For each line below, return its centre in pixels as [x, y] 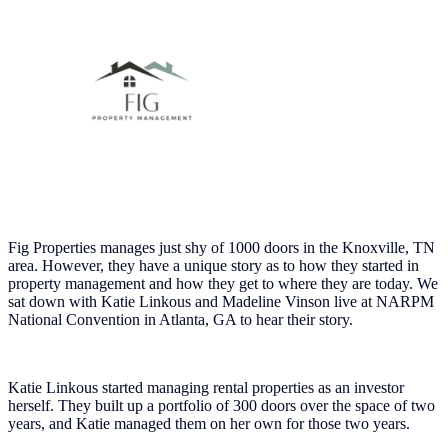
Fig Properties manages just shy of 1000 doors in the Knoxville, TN [221, 247]
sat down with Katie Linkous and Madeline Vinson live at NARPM [221, 301]
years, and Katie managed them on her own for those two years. [209, 423]
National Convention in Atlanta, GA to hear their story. [180, 319]
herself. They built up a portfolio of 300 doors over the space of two [221, 405]
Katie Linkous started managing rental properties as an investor [206, 387]
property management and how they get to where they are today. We [223, 283]
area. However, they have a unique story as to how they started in [213, 265]
